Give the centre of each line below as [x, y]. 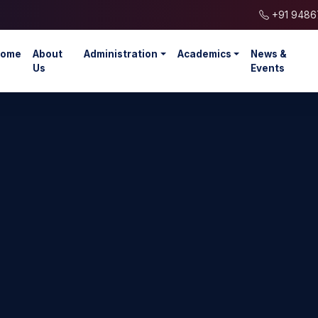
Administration [121, 54]
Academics [204, 54]
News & [269, 54]
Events [268, 68]
